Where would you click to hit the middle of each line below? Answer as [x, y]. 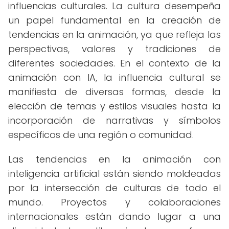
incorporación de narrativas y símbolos [114, 120]
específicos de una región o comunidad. [101, 135]
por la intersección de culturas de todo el [114, 188]
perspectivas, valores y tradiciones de [114, 49]
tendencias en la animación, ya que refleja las [114, 35]
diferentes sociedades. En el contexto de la [114, 63]
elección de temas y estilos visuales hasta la [114, 106]
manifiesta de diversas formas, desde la [114, 92]
